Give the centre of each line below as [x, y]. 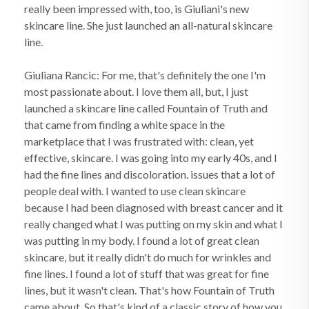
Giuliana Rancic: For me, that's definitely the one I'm [145, 75]
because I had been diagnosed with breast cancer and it [153, 207]
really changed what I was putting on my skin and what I [153, 224]
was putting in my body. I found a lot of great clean [142, 240]
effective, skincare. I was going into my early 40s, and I [151, 158]
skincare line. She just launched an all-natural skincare [148, 25]
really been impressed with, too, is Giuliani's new [137, 9]
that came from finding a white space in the [124, 124]
